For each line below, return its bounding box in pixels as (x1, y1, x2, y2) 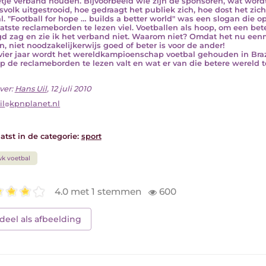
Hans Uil (14, 84, 47, 93)
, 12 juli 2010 (46, 84, 91, 93)
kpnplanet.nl (9, 99, 61, 109)
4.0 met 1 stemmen (55, 185, 144, 197)
